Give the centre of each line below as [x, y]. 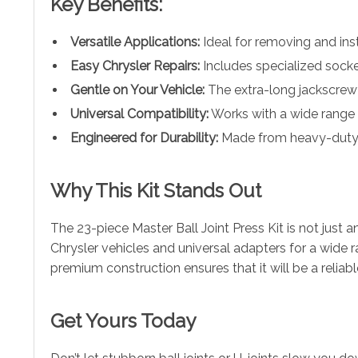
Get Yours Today [123, 320]
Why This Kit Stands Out [156, 190]
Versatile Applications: [135, 42]
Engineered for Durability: [144, 137]
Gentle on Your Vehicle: [137, 89]
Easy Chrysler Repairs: [135, 66]
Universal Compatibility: [139, 113]
